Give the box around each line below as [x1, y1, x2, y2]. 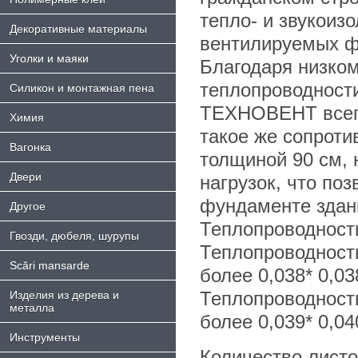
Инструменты [10, 331, 80, 344]
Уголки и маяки [10, 52, 89, 65]
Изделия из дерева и [10, 288, 119, 301]
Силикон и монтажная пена [10, 82, 154, 94]
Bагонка [10, 141, 51, 153]
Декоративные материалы [10, 22, 147, 35]
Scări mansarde [10, 259, 89, 272]
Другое [10, 200, 46, 213]
